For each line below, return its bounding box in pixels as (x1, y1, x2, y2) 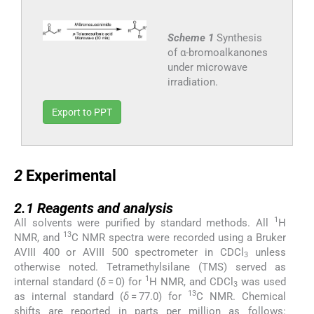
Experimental (26, 166, 116, 184)
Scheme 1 (167, 31, 217, 44)
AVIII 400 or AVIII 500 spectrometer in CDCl (14, 245, 244, 259)
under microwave (167, 60, 247, 74)
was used (237, 275, 286, 288)
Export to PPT (52, 106, 112, 118)
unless (247, 245, 286, 259)
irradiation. (167, 75, 218, 88)
